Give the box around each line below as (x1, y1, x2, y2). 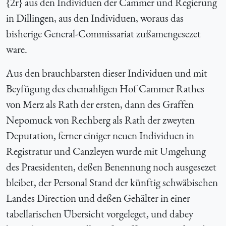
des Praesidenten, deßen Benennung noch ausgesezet (6, 159, 216, 174)
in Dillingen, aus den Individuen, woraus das (6, 11, 184, 25)
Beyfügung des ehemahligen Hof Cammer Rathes (6, 81, 204, 95)
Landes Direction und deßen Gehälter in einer (6, 191, 190, 205)
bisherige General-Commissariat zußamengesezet (6, 26, 201, 40)
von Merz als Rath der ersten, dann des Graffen (6, 97, 194, 111)
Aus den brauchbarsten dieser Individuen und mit (6, 66, 207, 80)
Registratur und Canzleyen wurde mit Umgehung (6, 144, 206, 158)
